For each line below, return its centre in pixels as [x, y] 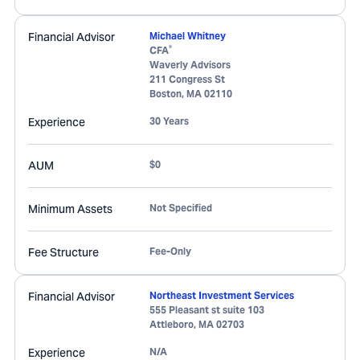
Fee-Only [170, 251]
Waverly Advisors [190, 65]
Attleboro [172, 324]
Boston [166, 94]
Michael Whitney [188, 36]
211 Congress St [187, 79]
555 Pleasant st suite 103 [207, 310]
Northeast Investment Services [222, 295]
